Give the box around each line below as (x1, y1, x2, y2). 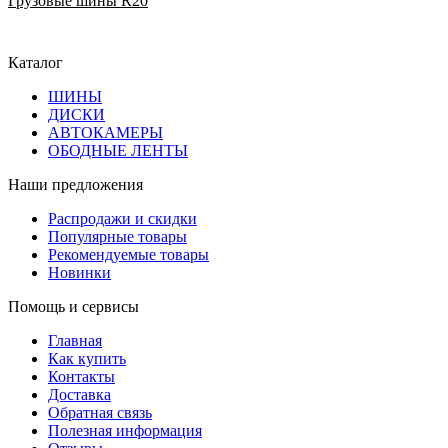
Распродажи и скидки (48, 210, 197, 228)
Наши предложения (8, 176, 143, 194)
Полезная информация (48, 422, 202, 440)
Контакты (48, 368, 115, 386)
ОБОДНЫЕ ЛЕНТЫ (48, 142, 188, 160)
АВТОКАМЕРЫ (48, 124, 163, 142)
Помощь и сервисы (8, 298, 139, 316)
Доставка (48, 386, 111, 404)
